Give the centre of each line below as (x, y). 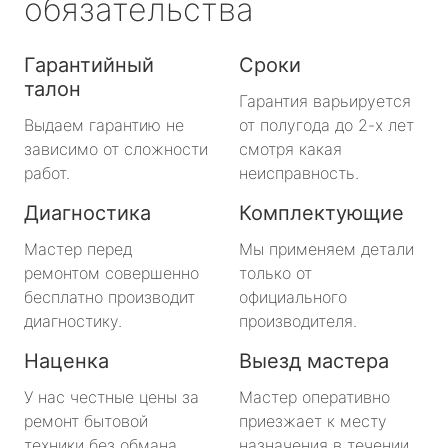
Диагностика (87, 212)
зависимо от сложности (116, 148)
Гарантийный (89, 64)
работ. (47, 172)
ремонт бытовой (86, 420)
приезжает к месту (313, 420)
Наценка (66, 360)
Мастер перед (78, 248)
